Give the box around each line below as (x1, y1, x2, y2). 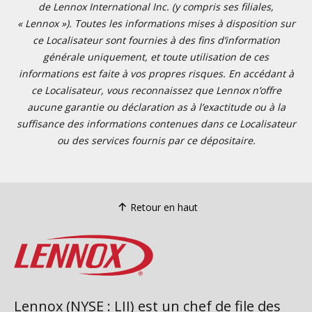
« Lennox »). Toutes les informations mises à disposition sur (17, 17, 295, 30)
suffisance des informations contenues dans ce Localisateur (16, 117, 296, 130)
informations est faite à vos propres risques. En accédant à (18, 67, 294, 80)
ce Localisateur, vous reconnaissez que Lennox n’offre (31, 84, 281, 97)
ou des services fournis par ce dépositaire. (56, 134, 256, 147)
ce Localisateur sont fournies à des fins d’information (32, 33, 280, 47)
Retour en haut (130, 200, 198, 214)
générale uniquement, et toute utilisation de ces (43, 50, 269, 63)
